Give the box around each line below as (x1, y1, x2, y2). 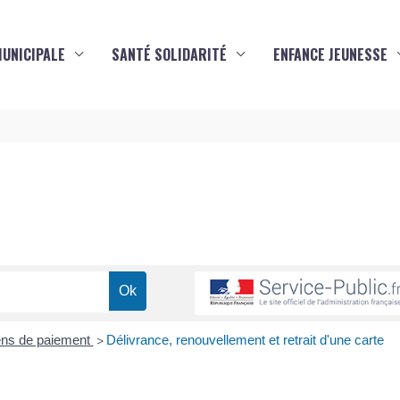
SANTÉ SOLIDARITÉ (112, 43, 227, 65)
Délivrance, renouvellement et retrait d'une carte (105, 332, 384, 348)
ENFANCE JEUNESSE (273, 43, 387, 65)
